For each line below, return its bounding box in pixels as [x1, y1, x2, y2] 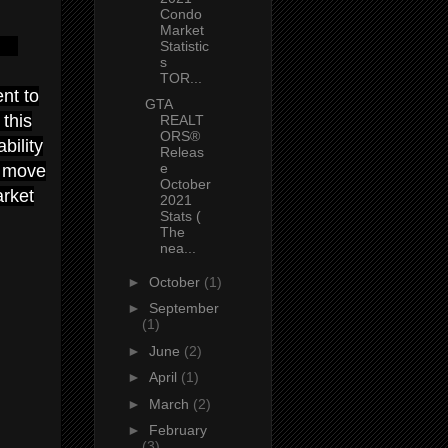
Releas [159, 144, 204, 161]
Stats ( [159, 208, 201, 225]
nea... [159, 240, 196, 257]
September [148, 300, 219, 317]
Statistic [159, 37, 209, 54]
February [148, 422, 207, 439]
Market [159, 21, 204, 38]
